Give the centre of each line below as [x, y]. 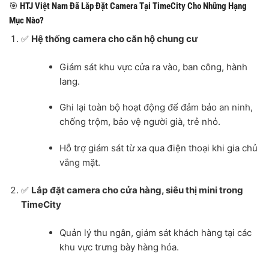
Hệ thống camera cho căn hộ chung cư [114, 39]
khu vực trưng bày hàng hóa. [119, 247]
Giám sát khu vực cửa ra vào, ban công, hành [154, 67]
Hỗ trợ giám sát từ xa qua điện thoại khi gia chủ [159, 148]
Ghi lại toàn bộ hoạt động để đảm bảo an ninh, [156, 107]
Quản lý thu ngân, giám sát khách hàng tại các [156, 232]
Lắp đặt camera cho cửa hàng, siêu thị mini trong [137, 190]
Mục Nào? [26, 20]
